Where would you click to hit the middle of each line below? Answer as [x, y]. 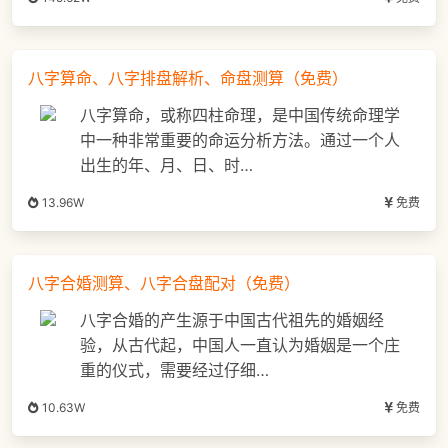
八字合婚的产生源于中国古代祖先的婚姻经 [232, 320]
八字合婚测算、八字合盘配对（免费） [164, 283]
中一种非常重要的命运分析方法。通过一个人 [240, 140]
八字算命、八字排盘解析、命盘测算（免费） [188, 78]
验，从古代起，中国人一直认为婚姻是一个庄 [240, 345]
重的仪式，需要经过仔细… [174, 370]
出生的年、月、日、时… [166, 165]
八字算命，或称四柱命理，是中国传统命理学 [240, 115]
